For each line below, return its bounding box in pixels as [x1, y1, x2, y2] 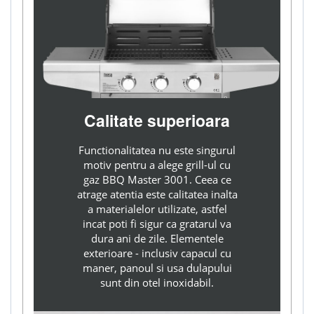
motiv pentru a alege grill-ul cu [83, 158, 231, 172]
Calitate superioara [84, 109, 230, 132]
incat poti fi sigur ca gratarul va [83, 217, 231, 231]
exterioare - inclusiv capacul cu [83, 246, 231, 260]
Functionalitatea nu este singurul [78, 143, 235, 157]
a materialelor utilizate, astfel [87, 202, 227, 216]
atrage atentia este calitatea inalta [76, 187, 238, 201]
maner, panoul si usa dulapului [82, 261, 232, 275]
